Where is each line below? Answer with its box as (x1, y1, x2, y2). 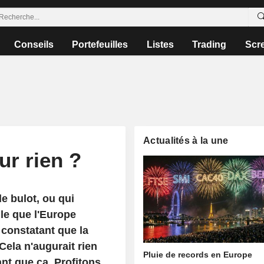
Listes (146, 39, 174, 49)
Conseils (14, 39, 54, 49)
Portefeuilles (72, 39, 128, 49)
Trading (192, 39, 227, 49)
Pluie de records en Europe (143, 250, 253, 260)
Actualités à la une (143, 136, 229, 146)
